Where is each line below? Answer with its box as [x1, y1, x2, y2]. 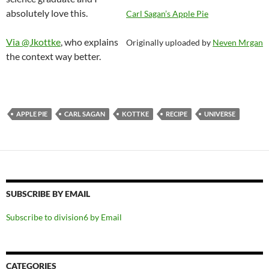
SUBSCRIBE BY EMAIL [6, 189, 90, 199]
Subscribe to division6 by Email [6, 212, 122, 223]
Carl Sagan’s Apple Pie [126, 8, 208, 19]
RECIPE [166, 110, 187, 118]
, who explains [61, 36, 118, 48]
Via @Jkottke [6, 36, 61, 48]
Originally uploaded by [126, 37, 213, 48]
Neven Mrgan [213, 37, 263, 48]
